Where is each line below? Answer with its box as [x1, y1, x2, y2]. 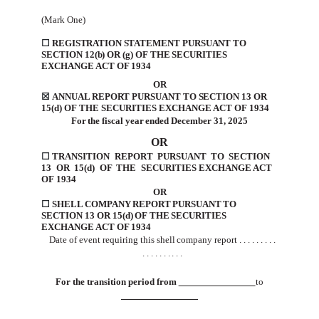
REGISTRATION [52, 37, 124, 48]
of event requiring [68, 234, 138, 246]
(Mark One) [41, 14, 86, 25]
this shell [140, 234, 175, 246]
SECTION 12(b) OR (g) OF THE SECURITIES [41, 48, 227, 60]
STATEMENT [123, 37, 182, 48]
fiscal [101, 115, 123, 127]
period [127, 276, 155, 288]
